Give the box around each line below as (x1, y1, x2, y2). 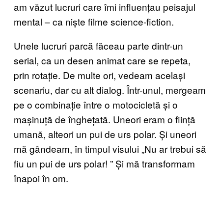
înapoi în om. (14, 171, 68, 185)
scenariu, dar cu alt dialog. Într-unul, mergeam (14, 82, 206, 96)
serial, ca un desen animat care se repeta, (14, 53, 191, 67)
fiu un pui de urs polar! (14, 156, 110, 170)
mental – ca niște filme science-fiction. (14, 14, 174, 28)
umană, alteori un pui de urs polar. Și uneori (14, 127, 196, 140)
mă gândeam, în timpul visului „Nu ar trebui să (14, 141, 206, 155)
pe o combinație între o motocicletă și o (14, 97, 178, 111)
